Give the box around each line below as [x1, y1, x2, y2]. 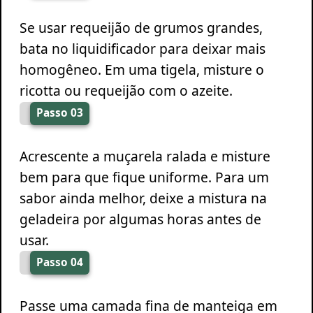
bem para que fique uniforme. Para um [19, 167, 269, 187]
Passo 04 [36, 254, 83, 270]
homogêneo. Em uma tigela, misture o [19, 60, 264, 80]
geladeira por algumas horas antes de [19, 209, 261, 228]
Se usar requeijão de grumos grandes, [19, 18, 263, 38]
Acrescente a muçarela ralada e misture [19, 146, 270, 166]
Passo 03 [36, 105, 83, 121]
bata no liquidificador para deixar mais [19, 39, 265, 59]
